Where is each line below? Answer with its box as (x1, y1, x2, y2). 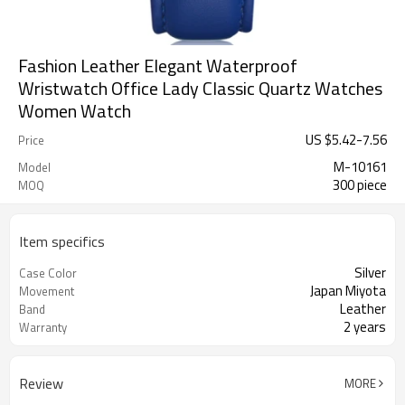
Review (19, 372, 63, 394)
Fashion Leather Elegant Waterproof (18, 52, 297, 80)
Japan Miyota (310, 280, 386, 301)
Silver (354, 262, 386, 283)
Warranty (19, 318, 67, 336)
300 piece (333, 174, 387, 195)
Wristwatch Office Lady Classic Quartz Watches (18, 74, 382, 102)
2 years (344, 316, 386, 337)
